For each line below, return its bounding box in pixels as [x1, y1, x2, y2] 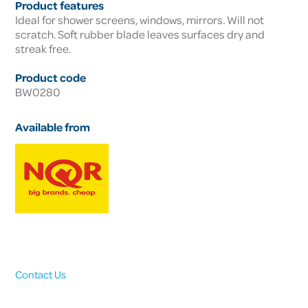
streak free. [15, 41, 71, 56]
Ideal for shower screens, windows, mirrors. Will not [15, 12, 265, 27]
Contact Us [15, 267, 67, 282]
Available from [15, 120, 91, 135]
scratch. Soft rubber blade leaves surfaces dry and [15, 27, 265, 42]
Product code [15, 70, 87, 85]
